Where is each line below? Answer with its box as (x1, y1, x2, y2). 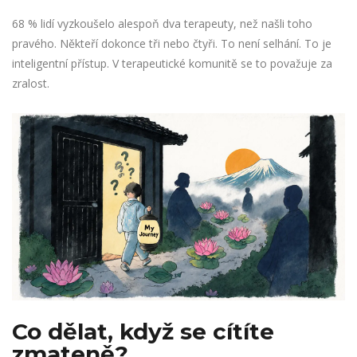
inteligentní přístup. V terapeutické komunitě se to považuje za (12, 56, 332, 72)
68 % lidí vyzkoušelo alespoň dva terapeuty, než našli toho (12, 16, 312, 32)
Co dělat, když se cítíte (12, 318, 274, 346)
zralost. (12, 76, 49, 92)
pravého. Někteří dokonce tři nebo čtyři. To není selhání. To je (12, 36, 331, 52)
